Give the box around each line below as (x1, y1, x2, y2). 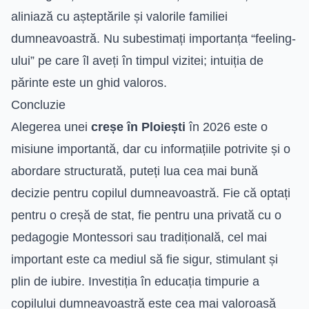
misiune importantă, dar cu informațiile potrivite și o (11, 141, 290, 156)
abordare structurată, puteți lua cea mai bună (11, 163, 258, 178)
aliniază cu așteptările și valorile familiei (11, 9, 228, 23)
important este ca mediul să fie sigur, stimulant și (11, 252, 278, 266)
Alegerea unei (11, 119, 91, 134)
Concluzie (11, 97, 66, 112)
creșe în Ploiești (91, 119, 186, 134)
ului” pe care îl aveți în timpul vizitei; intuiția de (11, 53, 263, 68)
